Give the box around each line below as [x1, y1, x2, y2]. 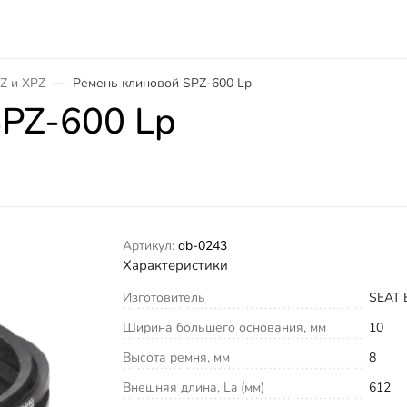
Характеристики [123, 255, 229, 274]
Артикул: [123, 236, 175, 254]
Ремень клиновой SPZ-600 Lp [73, 74, 252, 92]
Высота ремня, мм [123, 348, 231, 366]
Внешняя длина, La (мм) [123, 378, 265, 396]
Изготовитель [123, 288, 206, 306]
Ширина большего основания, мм [123, 318, 327, 336]
